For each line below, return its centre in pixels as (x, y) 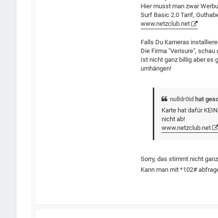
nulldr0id (182, 99)
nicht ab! (173, 119)
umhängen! (156, 68)
